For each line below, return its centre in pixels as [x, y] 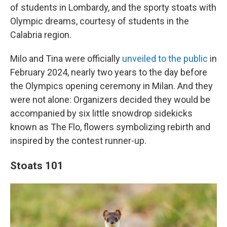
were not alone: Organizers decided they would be [110, 100]
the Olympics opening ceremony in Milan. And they [111, 86]
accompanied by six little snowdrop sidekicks [101, 113]
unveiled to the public [165, 59]
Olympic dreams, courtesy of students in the [100, 21]
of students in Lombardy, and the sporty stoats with [113, 7]
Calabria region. [41, 35]
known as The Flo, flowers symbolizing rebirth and [110, 127]
